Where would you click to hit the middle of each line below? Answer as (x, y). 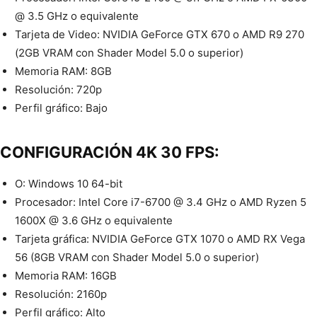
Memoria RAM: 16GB (66, 276)
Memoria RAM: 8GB (63, 71)
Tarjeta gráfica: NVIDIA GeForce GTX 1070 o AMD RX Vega (160, 239)
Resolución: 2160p (61, 294)
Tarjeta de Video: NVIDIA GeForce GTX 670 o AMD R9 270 (160, 35)
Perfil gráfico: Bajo (61, 108)
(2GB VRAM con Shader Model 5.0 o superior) (129, 53)
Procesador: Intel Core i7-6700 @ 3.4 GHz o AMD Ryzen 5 (161, 202)
